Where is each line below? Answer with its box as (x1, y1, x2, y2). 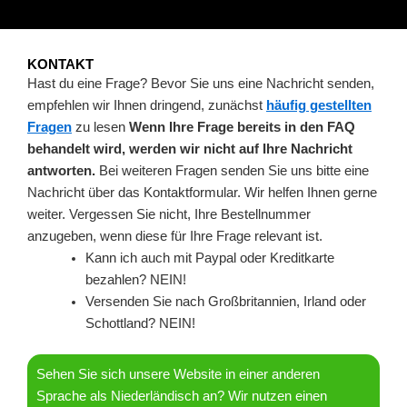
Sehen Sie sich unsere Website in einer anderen (36, 366, 320, 382)
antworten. (27, 164, 95, 178)
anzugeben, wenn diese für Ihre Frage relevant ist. (27, 229, 323, 243)
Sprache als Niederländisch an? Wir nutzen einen (36, 388, 327, 403)
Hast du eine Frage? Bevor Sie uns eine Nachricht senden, (27, 76, 374, 91)
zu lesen (72, 120, 129, 134)
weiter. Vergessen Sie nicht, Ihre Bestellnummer (27, 207, 311, 222)
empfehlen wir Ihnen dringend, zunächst (27, 98, 266, 113)
